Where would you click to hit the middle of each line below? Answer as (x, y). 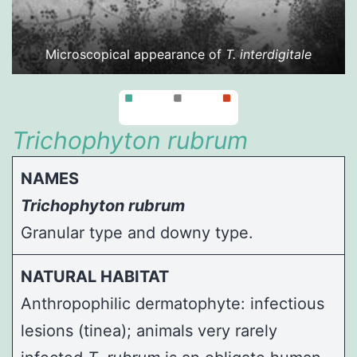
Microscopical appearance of (135, 54)
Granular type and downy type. (137, 232)
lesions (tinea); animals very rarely (149, 330)
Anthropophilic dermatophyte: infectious (173, 303)
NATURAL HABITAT (95, 276)
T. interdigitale (269, 54)
